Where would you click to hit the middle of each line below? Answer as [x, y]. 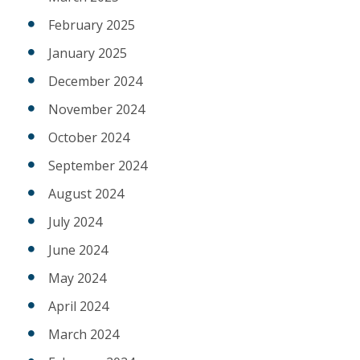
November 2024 [96, 110]
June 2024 [78, 250]
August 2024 [86, 194]
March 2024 [84, 335]
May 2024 [77, 278]
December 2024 [95, 82]
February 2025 [92, 25]
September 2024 [98, 166]
